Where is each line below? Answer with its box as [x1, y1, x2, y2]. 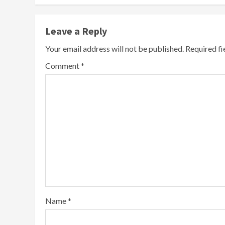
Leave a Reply [45, 25, 107, 38]
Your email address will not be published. [45, 44, 184, 54]
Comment [45, 61, 81, 71]
